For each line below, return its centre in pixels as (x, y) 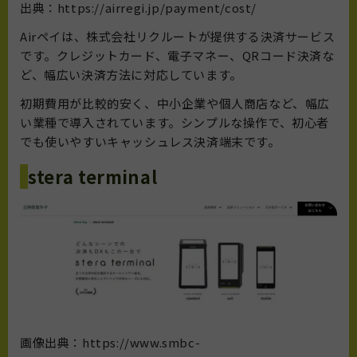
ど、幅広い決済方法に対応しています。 (131, 75)
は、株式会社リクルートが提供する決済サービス (198, 36)
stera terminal (93, 177)
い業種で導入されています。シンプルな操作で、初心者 (175, 122)
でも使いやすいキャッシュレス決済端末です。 (150, 141)
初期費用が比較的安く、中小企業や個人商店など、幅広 (175, 103)
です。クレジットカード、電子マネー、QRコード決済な (177, 55)
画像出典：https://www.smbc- (110, 342)
